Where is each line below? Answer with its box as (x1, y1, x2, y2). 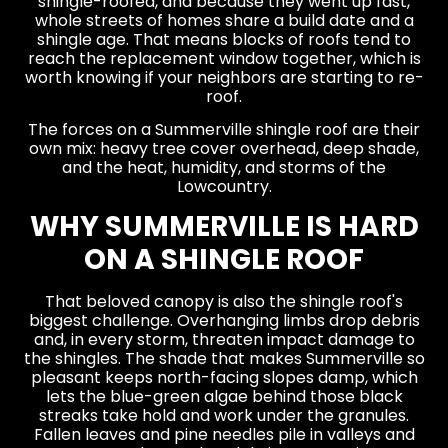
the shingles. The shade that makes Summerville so (23, 347, 425, 371)
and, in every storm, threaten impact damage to (33, 328, 415, 352)
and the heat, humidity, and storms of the (62, 155, 386, 179)
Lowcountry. (176, 174, 272, 198)
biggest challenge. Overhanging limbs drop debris (28, 309, 420, 333)
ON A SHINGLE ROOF (84, 240, 364, 280)
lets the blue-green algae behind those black (45, 385, 403, 409)
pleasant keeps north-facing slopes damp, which (30, 366, 418, 390)
